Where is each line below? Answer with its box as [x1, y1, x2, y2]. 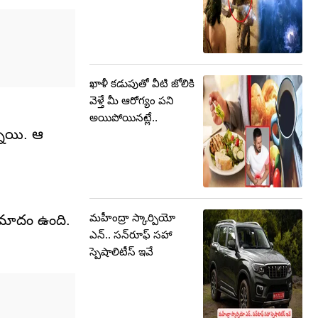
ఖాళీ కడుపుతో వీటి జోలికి [89, 77, 194, 89]
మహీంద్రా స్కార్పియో [89, 212, 175, 224]
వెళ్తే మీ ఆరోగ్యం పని [89, 94, 174, 106]
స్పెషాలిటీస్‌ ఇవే [89, 246, 153, 258]
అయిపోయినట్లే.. [89, 111, 158, 124]
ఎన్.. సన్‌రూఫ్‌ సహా [89, 229, 172, 241]
